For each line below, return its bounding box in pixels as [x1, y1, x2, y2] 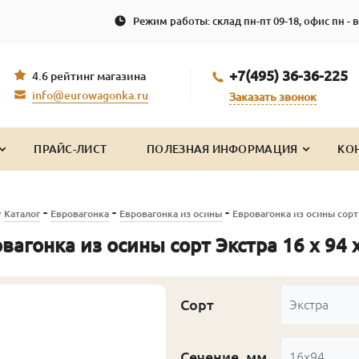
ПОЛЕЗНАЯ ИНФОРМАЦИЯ [147, 142, 298, 155]
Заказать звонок [229, 90, 317, 103]
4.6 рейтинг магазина [32, 70, 146, 83]
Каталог [3, 208, 40, 219]
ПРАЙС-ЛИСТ [34, 142, 107, 155]
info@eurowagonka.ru [32, 89, 148, 103]
